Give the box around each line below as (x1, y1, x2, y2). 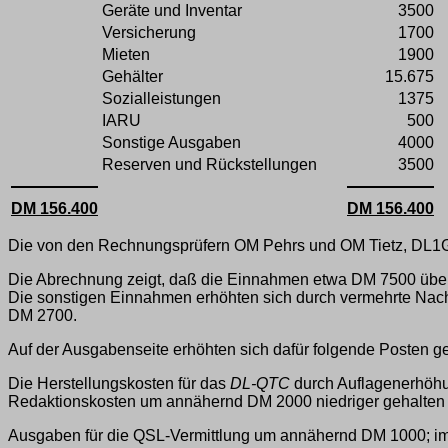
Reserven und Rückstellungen (102, 156, 317, 174)
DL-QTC (230, 375, 290, 393)
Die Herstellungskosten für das (8, 375, 230, 393)
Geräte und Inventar (102, 2, 242, 20)
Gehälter (102, 68, 163, 86)
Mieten (102, 46, 150, 64)
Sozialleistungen (102, 90, 221, 108)
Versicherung (102, 24, 196, 42)
